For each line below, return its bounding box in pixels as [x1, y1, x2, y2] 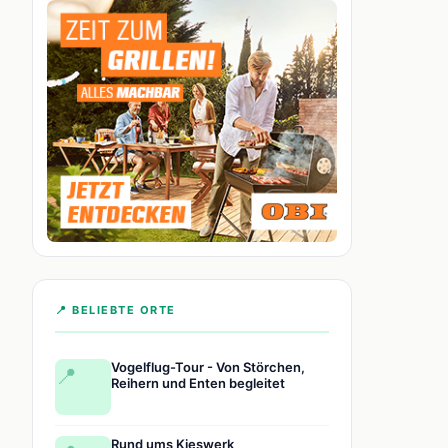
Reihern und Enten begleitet [111, 374, 285, 391]
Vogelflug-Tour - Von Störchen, [111, 358, 305, 375]
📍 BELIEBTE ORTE [55, 302, 176, 317]
